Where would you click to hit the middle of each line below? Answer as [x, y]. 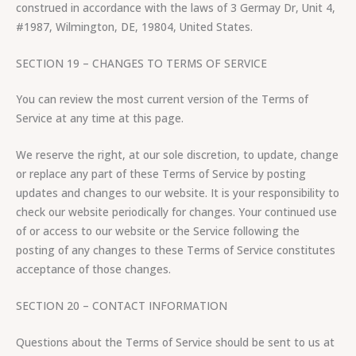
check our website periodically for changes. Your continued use [176, 212]
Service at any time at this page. [100, 118]
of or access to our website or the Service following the [158, 231]
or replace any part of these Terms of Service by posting [161, 174]
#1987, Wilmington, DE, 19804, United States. [134, 26]
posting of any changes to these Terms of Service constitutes [176, 250]
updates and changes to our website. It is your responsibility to [178, 193]
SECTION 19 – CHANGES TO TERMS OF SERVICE [141, 63]
